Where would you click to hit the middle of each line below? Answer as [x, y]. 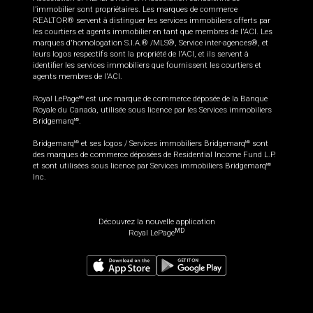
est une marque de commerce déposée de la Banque [176, 99]
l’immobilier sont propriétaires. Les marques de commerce [135, 10]
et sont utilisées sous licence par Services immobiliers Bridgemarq [150, 166]
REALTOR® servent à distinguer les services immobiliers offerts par [152, 21]
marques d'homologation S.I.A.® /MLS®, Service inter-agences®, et [151, 43]
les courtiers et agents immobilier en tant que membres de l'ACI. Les [153, 32]
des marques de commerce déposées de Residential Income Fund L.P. [154, 155]
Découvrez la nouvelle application [156, 222]
